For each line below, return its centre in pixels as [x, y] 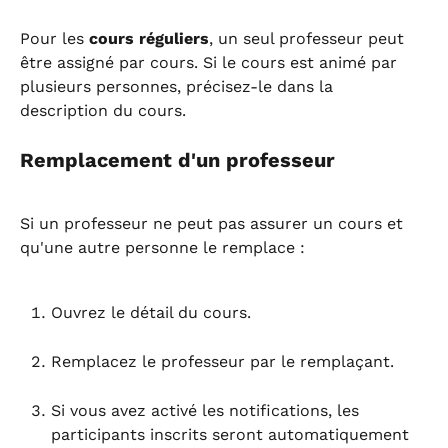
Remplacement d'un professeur [177, 159]
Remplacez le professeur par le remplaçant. [222, 361]
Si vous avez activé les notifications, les [207, 410]
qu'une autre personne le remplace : [162, 248]
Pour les [54, 38]
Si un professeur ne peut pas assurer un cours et [214, 224]
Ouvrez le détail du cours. [151, 312]
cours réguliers [149, 38]
